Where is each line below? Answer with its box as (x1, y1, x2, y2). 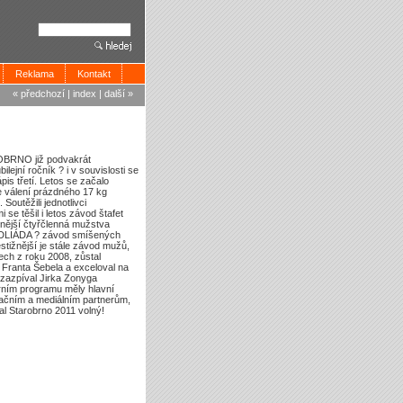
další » (104, 88, 133, 100)
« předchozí (13, 88, 65, 100)
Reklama (15, 68, 54, 79)
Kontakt (77, 68, 111, 79)
